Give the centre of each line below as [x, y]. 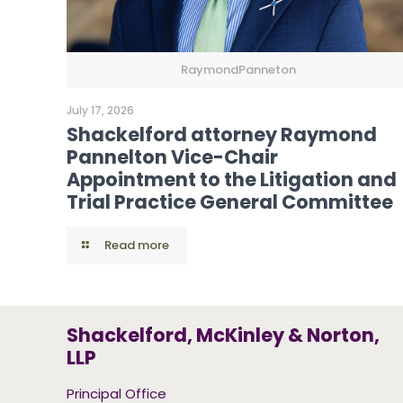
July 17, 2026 [101, 111]
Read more [137, 246]
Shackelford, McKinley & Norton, [224, 336]
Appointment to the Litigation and [232, 180]
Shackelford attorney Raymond [222, 135]
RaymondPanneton [239, 70]
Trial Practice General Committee [230, 202]
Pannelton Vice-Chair [173, 157]
